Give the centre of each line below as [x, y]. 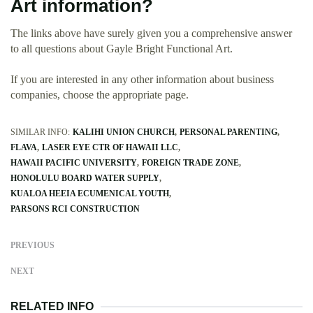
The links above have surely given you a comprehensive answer [151, 33]
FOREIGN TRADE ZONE [190, 162]
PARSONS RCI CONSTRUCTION [75, 209]
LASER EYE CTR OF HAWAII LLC [110, 147]
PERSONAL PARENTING [228, 132]
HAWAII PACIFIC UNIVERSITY [74, 162]
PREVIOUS [32, 245]
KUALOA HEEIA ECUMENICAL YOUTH [90, 193]
